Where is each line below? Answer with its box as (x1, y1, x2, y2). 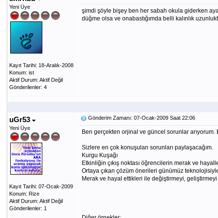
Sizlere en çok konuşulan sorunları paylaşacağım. (81, 144, 213, 151)
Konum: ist (9, 70, 34, 75)
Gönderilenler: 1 (9, 205, 47, 211)
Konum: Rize (9, 191, 39, 197)
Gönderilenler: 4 (9, 84, 47, 90)
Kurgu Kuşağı (81, 152, 118, 159)
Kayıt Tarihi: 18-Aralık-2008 (9, 62, 73, 68)
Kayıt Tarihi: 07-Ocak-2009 (9, 183, 73, 189)
